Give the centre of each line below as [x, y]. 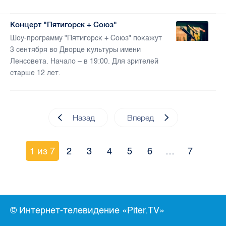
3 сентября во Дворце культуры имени [75, 50]
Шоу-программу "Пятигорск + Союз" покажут [86, 38]
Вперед [140, 118]
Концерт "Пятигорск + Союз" [64, 25]
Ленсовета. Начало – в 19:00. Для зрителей [84, 62]
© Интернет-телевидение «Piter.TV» [87, 211]
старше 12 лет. [35, 73]
